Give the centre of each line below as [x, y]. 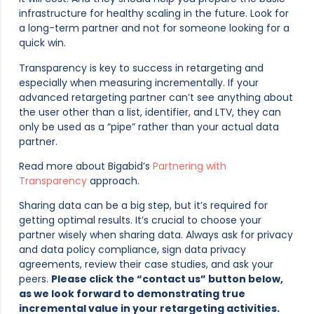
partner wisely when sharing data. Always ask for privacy [156, 235]
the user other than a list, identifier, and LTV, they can [150, 112]
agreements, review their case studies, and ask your [146, 265]
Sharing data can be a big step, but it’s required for [143, 206]
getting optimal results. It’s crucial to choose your [140, 220]
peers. [35, 279]
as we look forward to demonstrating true [132, 294]
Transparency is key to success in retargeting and [141, 68]
